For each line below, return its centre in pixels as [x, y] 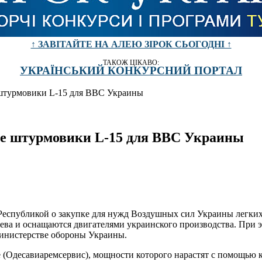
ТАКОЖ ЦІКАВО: [131, 63]
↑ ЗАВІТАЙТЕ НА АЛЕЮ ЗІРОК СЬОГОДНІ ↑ [131, 44]
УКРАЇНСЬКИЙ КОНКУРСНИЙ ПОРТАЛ [131, 70]
